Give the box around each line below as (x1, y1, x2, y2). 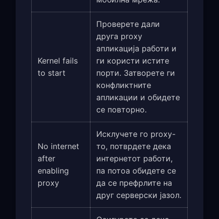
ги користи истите (96, 55, 169, 66)
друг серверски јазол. (96, 190, 181, 200)
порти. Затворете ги (96, 67, 175, 78)
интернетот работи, (96, 153, 173, 163)
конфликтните (96, 80, 151, 90)
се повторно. (96, 104, 147, 114)
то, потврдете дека (96, 141, 171, 151)
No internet (38, 141, 79, 151)
